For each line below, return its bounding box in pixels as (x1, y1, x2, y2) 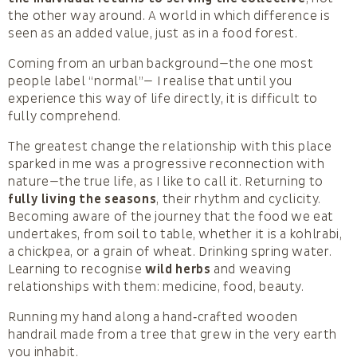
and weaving (210, 261, 292, 277)
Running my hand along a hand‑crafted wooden (8, 308, 298, 325)
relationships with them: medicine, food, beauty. (8, 278, 304, 295)
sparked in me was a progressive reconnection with (8, 155, 325, 172)
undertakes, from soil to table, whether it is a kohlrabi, (8, 226, 343, 242)
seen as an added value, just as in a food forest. (8, 25, 298, 41)
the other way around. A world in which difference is (8, 7, 331, 24)
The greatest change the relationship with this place (8, 138, 332, 155)
